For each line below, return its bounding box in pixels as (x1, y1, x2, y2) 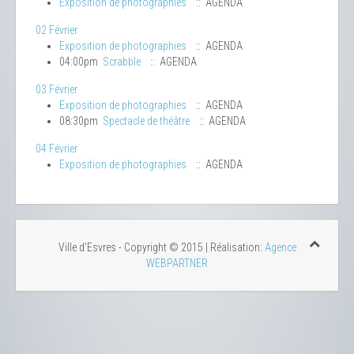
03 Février (36, 83, 77, 96)
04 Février (36, 142, 77, 156)
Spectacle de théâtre (103, 115, 190, 128)
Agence (264, 241, 296, 254)
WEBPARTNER (146, 257, 208, 270)
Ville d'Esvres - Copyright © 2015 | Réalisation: (58, 241, 265, 254)
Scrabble (103, 55, 141, 69)
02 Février (36, 24, 77, 37)
